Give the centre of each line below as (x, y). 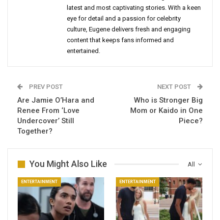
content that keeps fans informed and (120, 40)
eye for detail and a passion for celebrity (124, 19)
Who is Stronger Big (168, 100)
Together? (35, 131)
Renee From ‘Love (48, 111)
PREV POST (45, 87)
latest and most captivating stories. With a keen (134, 8)
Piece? (191, 121)
